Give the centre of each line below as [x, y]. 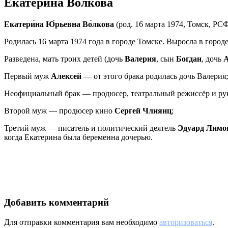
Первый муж [27, 76]
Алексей [66, 76]
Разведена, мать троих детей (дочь [64, 59]
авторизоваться [186, 222]
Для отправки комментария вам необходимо [82, 222]
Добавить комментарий [56, 203]
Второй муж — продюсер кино [59, 110]
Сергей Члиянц [143, 110]
